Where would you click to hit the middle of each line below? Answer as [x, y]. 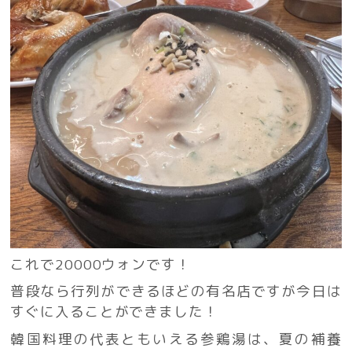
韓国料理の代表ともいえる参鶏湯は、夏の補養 [176, 339]
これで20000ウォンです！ [101, 264]
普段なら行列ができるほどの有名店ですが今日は [176, 291]
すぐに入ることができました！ [114, 312]
